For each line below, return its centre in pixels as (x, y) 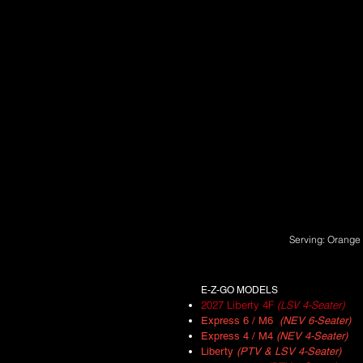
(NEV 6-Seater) (315, 320)
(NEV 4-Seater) (312, 336)
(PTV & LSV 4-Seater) (289, 351)
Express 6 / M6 (240, 320)
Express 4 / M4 (239, 336)
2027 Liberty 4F (239, 305)
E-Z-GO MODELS (239, 290)
